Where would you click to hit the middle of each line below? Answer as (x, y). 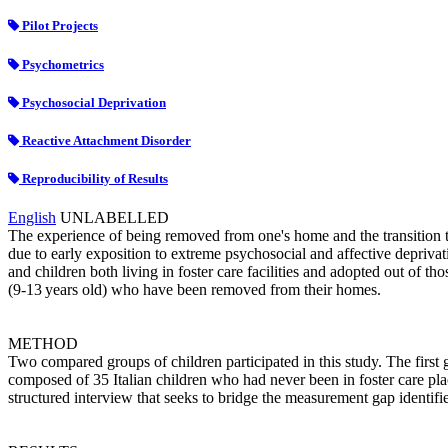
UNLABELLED (114, 218)
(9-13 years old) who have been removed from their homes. (194, 290)
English (32, 218)
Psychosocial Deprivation (92, 102)
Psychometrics (61, 64)
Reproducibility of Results (93, 179)
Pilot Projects (58, 26)
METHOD (43, 344)
